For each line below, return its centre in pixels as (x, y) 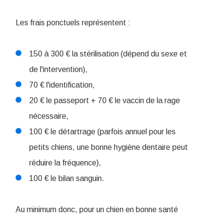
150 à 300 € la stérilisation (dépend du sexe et (108, 54)
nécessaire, (49, 116)
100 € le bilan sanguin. (67, 179)
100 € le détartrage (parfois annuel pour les (102, 132)
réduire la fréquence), (65, 163)
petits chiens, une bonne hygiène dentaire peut (109, 147)
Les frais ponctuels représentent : (73, 23)
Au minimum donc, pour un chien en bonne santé (97, 210)
